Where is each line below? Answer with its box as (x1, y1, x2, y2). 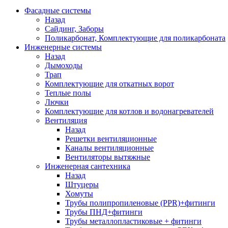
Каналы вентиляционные (65, 144, 154, 152)
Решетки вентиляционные (65, 134, 157, 143)
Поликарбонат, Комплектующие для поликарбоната (45, 34, 225, 42)
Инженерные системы (24, 43, 102, 51)
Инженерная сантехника (45, 162, 130, 170)
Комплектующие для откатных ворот (45, 79, 174, 88)
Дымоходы (45, 61, 82, 70)
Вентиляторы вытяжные (65, 153, 150, 161)
